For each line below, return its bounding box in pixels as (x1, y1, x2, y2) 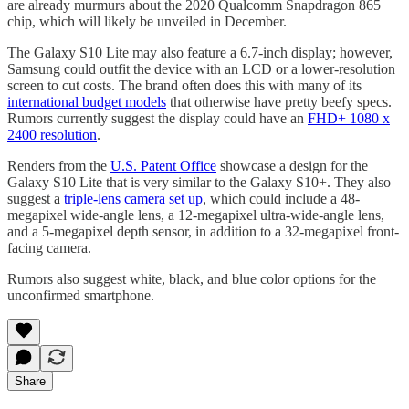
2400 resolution (7, 126, 97, 142)
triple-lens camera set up (64, 190, 203, 206)
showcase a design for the (216, 157, 368, 173)
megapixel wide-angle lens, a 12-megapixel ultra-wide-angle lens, (7, 206, 384, 223)
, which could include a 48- (203, 190, 360, 206)
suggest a (7, 190, 64, 206)
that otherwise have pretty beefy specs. (166, 93, 392, 110)
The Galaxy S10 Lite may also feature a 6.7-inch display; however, (7, 44, 393, 60)
